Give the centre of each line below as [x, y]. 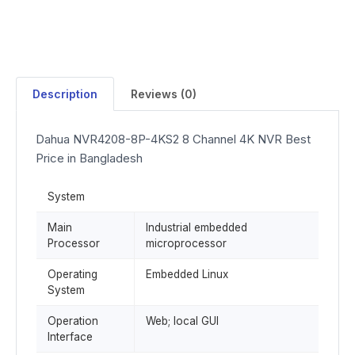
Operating [73, 274]
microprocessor [186, 243]
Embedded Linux [187, 274]
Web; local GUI [182, 321]
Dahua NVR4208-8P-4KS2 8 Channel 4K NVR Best [173, 139]
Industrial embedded [197, 227]
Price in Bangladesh [89, 158]
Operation [73, 321]
